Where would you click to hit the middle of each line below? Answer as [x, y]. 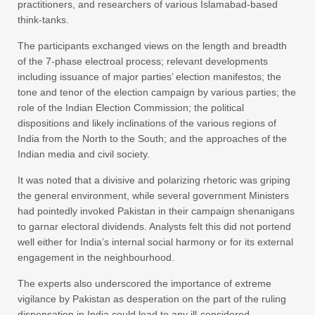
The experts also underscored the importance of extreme [144, 284]
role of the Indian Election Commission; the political [131, 108]
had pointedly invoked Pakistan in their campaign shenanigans [156, 211]
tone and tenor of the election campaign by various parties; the [157, 92]
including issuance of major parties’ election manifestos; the [149, 77]
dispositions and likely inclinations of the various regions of [147, 123]
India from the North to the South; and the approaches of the [152, 139]
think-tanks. [43, 20]
